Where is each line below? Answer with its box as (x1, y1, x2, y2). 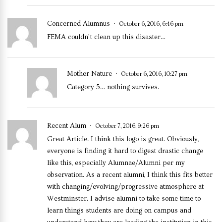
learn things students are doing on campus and (47, 206, 191, 215)
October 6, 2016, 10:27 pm (121, 70, 187, 77)
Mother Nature (67, 69, 114, 78)
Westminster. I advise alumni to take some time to (47, 194, 201, 203)
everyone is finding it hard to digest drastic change (47, 147, 203, 155)
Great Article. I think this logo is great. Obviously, (47, 135, 199, 143)
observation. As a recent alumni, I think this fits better (47, 170, 213, 179)
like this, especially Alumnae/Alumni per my (47, 159, 185, 167)
